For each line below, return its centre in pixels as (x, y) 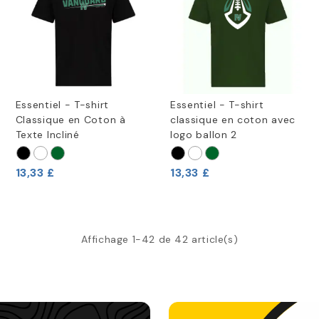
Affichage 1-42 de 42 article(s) (159, 239)
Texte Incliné (47, 134)
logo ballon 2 (204, 134)
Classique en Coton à (70, 119)
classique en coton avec (233, 119)
